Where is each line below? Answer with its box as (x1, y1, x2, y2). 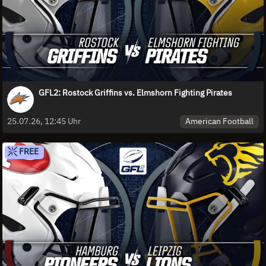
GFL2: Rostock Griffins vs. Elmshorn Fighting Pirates (39, 87, 232, 98)
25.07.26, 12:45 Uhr (7, 116, 81, 127)
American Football (185, 116, 254, 127)
